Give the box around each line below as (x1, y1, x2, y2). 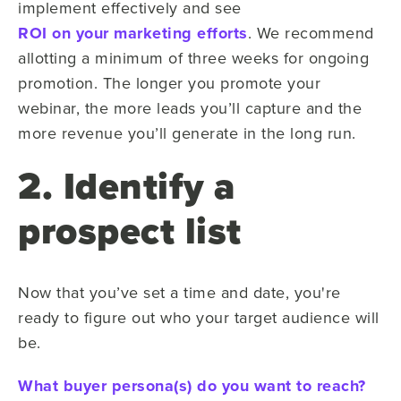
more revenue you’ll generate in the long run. (18, 121, 356, 144)
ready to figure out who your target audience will (18, 305, 380, 328)
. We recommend (247, 21, 374, 44)
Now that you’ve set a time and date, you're (18, 280, 341, 303)
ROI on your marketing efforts (18, 21, 248, 45)
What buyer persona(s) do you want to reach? (18, 373, 366, 397)
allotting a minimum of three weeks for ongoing (18, 46, 369, 69)
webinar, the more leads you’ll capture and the (18, 96, 362, 119)
